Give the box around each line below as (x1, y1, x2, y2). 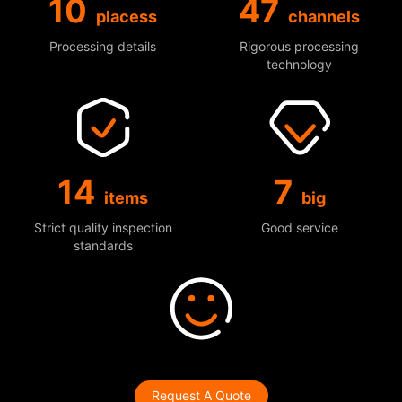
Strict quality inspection (33, 220, 172, 236)
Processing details (49, 39, 156, 55)
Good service (260, 220, 338, 236)
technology (267, 57, 332, 73)
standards (73, 238, 133, 254)
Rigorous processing (240, 39, 359, 55)
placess (96, 7, 157, 27)
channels (288, 7, 360, 27)
